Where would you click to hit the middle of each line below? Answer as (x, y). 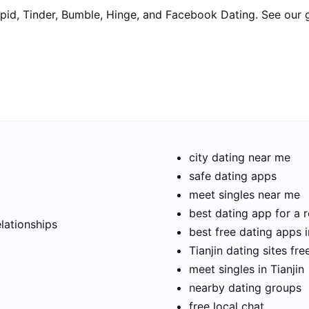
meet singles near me (245, 195)
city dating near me (240, 158)
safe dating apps (233, 176)
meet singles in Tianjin (247, 269)
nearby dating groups (245, 288)
